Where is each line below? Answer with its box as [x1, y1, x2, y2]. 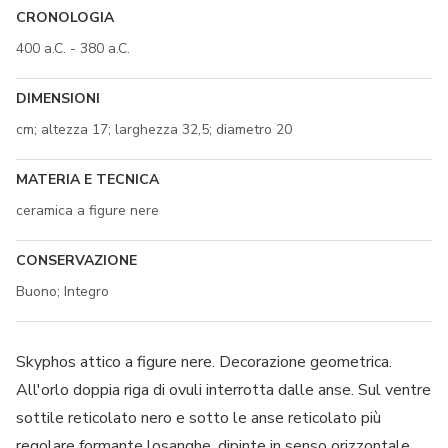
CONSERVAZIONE [16, 250, 137, 270]
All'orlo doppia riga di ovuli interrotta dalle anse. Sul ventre [16, 378, 431, 401]
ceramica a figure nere [16, 200, 159, 220]
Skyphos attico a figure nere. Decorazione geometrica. [16, 350, 392, 373]
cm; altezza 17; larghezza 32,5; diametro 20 [16, 119, 292, 139]
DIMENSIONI [16, 88, 100, 108]
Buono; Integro [16, 281, 109, 301]
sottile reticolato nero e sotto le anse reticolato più [16, 406, 381, 429]
